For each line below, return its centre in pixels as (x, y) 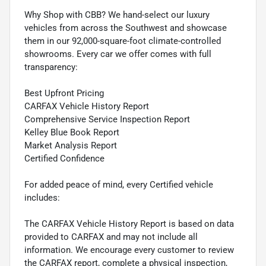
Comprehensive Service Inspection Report (107, 120)
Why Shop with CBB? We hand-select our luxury (117, 15)
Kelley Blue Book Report (72, 133)
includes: (42, 198)
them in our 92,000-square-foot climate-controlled (123, 41)
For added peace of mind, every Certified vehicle (119, 185)
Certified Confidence (64, 159)
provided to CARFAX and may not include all (111, 237)
